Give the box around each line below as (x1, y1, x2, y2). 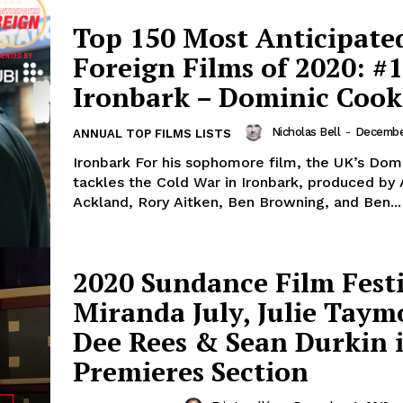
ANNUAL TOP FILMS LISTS (73, 127, 231, 141)
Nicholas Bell (271, 125, 340, 139)
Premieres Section (73, 353, 309, 390)
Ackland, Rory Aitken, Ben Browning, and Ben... (73, 193, 401, 211)
